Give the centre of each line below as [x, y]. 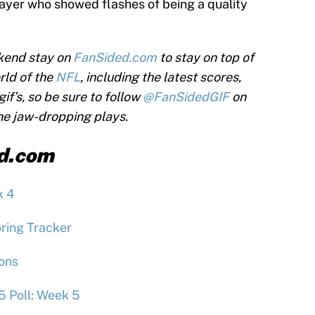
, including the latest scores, [161, 77]
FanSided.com [115, 58]
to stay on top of [205, 58]
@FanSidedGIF [186, 97]
